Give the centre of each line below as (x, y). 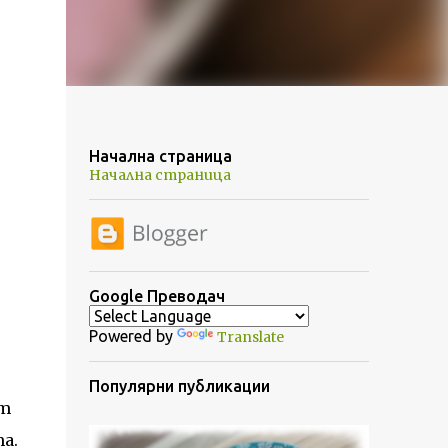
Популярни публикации (179, 386)
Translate (250, 337)
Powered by (132, 336)
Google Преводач (156, 296)
